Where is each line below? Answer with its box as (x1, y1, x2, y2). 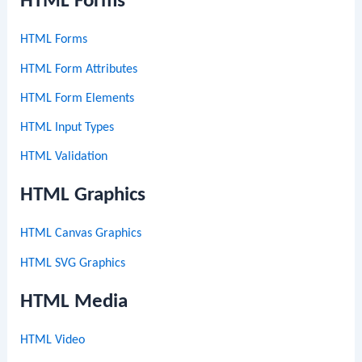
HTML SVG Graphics (20, 256, 126, 270)
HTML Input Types (20, 121, 115, 135)
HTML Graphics (20, 185, 146, 206)
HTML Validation (20, 150, 108, 164)
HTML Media (20, 291, 128, 312)
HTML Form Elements (20, 91, 135, 105)
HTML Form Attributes (20, 62, 138, 76)
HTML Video (20, 333, 86, 347)
